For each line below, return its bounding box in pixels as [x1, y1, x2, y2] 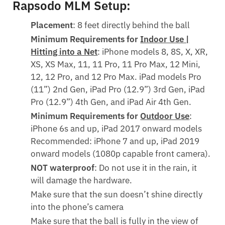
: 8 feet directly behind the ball [73, 19, 190, 31]
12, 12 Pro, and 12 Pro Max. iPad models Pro [31, 71, 202, 82]
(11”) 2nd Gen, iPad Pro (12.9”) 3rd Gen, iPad [31, 83, 205, 95]
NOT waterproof [31, 162, 95, 173]
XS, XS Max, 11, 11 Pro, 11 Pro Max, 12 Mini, [31, 58, 201, 70]
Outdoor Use [140, 110, 190, 122]
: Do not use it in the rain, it [94, 162, 197, 173]
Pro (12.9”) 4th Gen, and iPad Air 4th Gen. [31, 96, 192, 107]
